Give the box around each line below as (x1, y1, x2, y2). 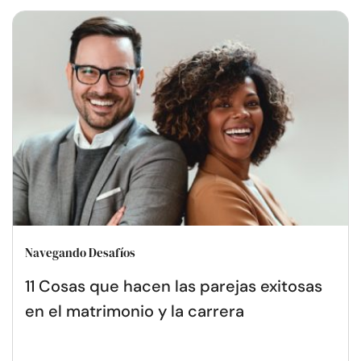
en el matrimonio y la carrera (25, 301, 244, 322)
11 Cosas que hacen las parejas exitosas (25, 276, 322, 297)
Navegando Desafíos (25, 244, 135, 262)
